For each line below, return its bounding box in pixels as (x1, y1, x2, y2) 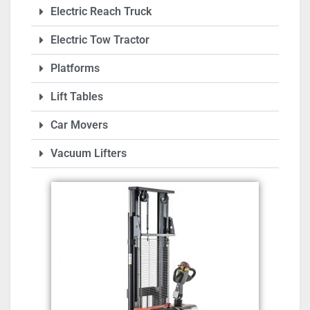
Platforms (51, 62, 100, 75)
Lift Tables (51, 90, 103, 104)
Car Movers (51, 118, 108, 132)
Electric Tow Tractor (51, 33, 149, 47)
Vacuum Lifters (51, 147, 127, 161)
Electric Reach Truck (51, 5, 152, 19)
